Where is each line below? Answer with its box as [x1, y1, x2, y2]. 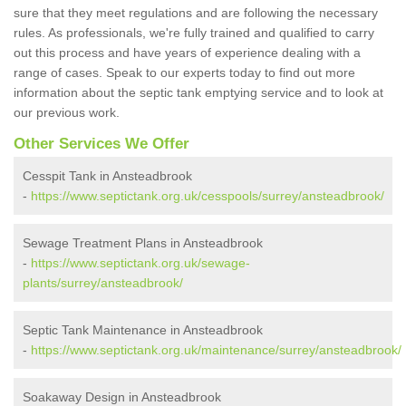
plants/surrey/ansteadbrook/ [23, 275, 183, 291]
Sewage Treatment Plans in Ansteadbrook [23, 236, 263, 251]
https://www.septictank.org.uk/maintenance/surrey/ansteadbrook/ [31, 343, 401, 358]
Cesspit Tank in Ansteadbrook [23, 169, 192, 184]
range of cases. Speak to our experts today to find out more [14, 65, 355, 81]
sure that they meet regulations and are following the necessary [14, 5, 378, 21]
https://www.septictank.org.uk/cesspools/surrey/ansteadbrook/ [31, 188, 384, 204]
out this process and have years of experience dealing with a [14, 45, 361, 61]
